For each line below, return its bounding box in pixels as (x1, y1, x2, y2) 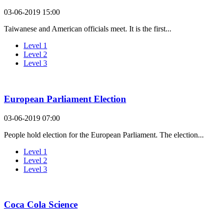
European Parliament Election (4, 93, 126, 104)
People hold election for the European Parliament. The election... (4, 130, 204, 139)
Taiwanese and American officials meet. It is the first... (4, 25, 171, 33)
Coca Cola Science (4, 199, 78, 210)
